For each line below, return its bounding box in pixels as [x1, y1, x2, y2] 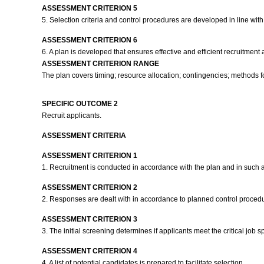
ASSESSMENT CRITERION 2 [41, 183, 137, 192]
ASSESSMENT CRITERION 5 [41, 4, 137, 12]
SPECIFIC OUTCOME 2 [41, 100, 118, 108]
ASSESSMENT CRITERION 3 [41, 215, 137, 223]
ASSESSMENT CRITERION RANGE [41, 60, 159, 68]
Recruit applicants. [41, 111, 103, 120]
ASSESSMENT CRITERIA [41, 131, 126, 140]
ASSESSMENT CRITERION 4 [41, 247, 137, 255]
